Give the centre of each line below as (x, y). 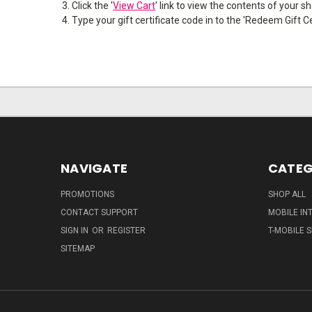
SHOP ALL (287, 195)
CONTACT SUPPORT (99, 213)
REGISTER (126, 231)
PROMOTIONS (87, 195)
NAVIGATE (94, 169)
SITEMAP (78, 249)
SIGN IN (76, 231)
